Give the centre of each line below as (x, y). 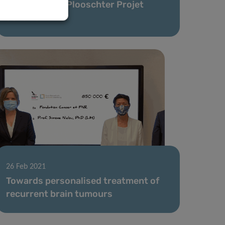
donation (26, 17)
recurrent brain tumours (60, 194)
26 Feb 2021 (26, 166)
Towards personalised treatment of (83, 181)
